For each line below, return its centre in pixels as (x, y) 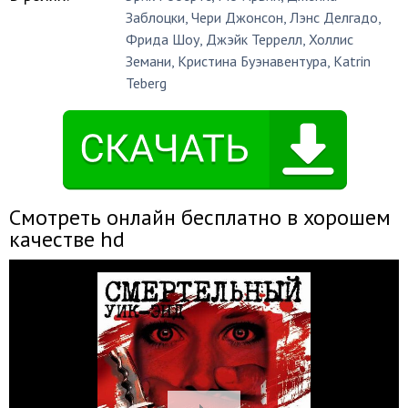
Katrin (352, 61)
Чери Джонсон (238, 17)
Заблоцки (156, 17)
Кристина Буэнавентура (253, 61)
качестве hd (67, 239)
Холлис (331, 39)
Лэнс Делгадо (334, 17)
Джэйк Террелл (255, 39)
